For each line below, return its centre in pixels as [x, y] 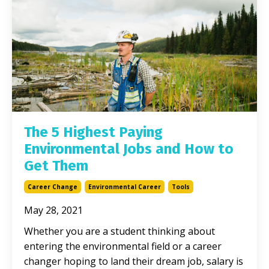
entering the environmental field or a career [123, 246]
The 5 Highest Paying [93, 132]
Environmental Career [125, 186]
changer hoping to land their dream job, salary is [134, 261]
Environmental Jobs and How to [129, 149]
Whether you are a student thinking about [119, 231]
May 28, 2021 [53, 210]
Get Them [56, 165]
